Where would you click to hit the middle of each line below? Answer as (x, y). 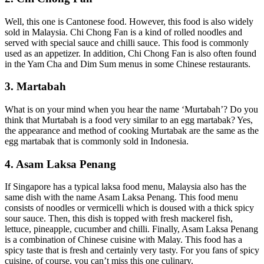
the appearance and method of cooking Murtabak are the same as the (132, 130)
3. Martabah (35, 87)
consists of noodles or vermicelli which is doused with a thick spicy (129, 208)
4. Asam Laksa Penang (60, 164)
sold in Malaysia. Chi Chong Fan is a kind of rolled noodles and (123, 32)
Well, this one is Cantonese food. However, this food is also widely (129, 21)
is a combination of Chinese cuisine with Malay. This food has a (123, 240)
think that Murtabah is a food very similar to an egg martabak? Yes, (129, 120)
